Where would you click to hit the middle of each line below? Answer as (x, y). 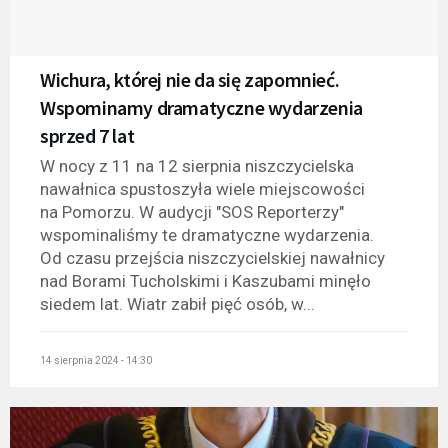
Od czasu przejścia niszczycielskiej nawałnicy (212, 257)
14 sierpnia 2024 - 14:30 (96, 361)
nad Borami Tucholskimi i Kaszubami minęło (205, 280)
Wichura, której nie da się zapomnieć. (190, 79)
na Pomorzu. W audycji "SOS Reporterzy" (192, 211)
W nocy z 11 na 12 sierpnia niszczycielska (197, 165)
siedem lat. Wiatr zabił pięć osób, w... (177, 303)
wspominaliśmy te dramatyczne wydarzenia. (207, 234)
